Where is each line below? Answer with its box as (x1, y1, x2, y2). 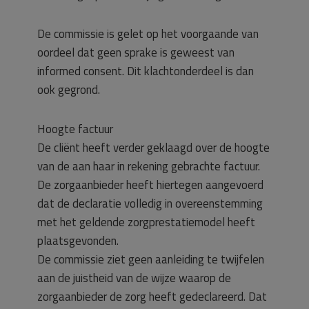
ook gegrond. (37, 81, 100, 99)
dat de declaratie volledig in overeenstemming (37, 195, 263, 212)
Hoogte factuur (37, 120, 113, 138)
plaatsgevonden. (37, 232, 119, 250)
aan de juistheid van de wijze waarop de (37, 269, 231, 287)
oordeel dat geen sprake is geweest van (37, 43, 235, 61)
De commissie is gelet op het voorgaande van (37, 25, 259, 43)
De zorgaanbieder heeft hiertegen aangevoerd (37, 176, 263, 194)
